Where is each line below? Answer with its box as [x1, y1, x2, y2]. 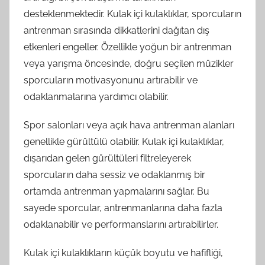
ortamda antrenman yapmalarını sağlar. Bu [24, 186, 209, 197]
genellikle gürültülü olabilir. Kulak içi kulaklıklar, [24, 136, 224, 147]
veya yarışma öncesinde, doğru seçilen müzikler [24, 58, 234, 69]
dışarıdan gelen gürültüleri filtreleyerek [24, 153, 191, 164]
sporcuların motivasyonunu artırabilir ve [24, 75, 198, 86]
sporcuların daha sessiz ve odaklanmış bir [24, 169, 205, 180]
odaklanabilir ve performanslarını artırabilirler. [24, 219, 218, 230]
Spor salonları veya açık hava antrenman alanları [24, 119, 234, 131]
